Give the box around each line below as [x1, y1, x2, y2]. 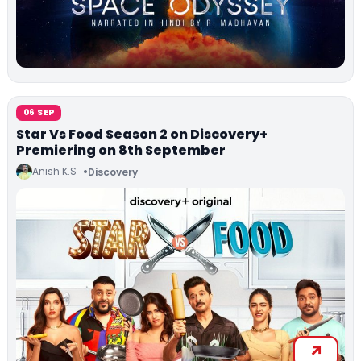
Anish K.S [32, 164, 77, 179]
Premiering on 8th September [16, 141, 226, 160]
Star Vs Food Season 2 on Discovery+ [16, 125, 268, 144]
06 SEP [23, 106, 55, 119]
